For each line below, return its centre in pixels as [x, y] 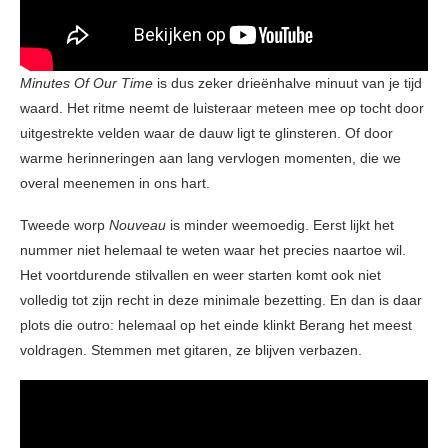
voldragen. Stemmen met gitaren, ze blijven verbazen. [191, 349]
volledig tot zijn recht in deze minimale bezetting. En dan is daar [221, 299]
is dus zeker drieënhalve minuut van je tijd [287, 82]
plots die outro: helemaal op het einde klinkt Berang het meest [216, 324]
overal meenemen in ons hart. [115, 182]
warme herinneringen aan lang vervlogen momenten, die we [210, 157]
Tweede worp [64, 224]
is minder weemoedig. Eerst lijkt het [280, 224]
